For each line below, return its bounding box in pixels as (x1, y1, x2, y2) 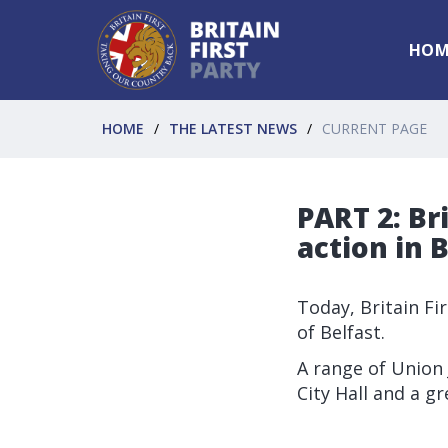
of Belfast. (297, 320, 390, 344)
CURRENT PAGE (322, 119, 427, 138)
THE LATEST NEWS (169, 119, 297, 138)
